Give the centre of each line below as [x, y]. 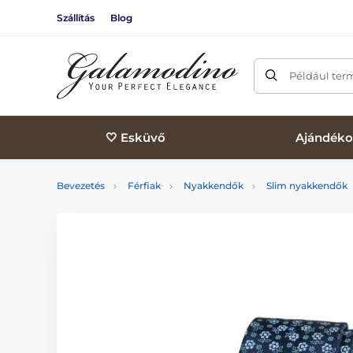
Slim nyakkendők [307, 186]
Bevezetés [81, 186]
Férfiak [144, 186]
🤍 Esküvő [136, 137]
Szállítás [76, 17]
